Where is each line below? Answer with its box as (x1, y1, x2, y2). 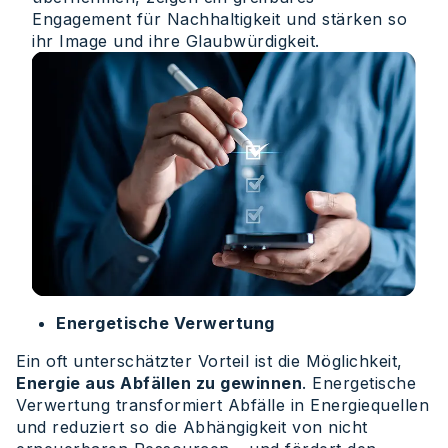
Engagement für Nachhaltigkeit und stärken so (32, 9, 407, 30)
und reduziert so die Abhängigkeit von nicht (16, 417, 368, 438)
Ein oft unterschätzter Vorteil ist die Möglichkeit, (16, 351, 403, 372)
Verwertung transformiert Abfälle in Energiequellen (16, 395, 429, 416)
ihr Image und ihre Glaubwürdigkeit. (32, 31, 320, 52)
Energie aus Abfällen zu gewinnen (16, 373, 302, 394)
